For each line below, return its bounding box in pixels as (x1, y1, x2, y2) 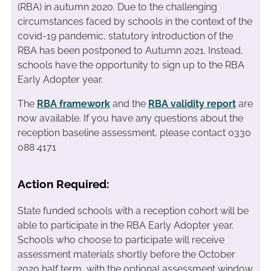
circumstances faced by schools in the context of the (17, 15, 252, 27)
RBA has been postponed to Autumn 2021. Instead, (17, 44, 243, 56)
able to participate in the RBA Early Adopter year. (17, 219, 233, 231)
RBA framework (36, 97, 110, 109)
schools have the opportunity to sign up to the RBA (17, 59, 244, 71)
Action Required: (17, 177, 109, 191)
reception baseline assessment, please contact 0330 (17, 126, 251, 139)
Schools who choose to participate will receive (17, 233, 224, 246)
